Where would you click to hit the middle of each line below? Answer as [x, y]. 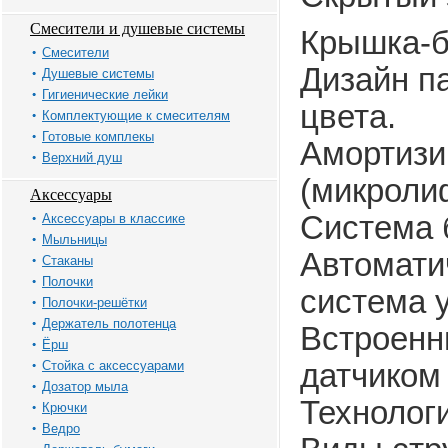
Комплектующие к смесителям [136, 115]
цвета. [348, 117]
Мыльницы [74, 239]
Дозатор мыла [85, 386]
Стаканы [67, 260]
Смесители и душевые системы [137, 28]
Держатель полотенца [109, 323]
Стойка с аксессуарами [113, 365]
